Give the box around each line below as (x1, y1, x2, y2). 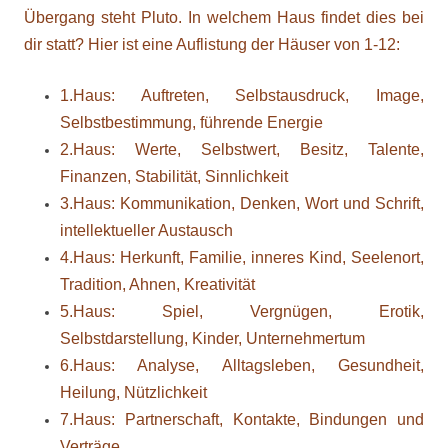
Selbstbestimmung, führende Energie (60, 114, 323, 131)
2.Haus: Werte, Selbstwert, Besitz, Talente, (60, 141, 424, 158)
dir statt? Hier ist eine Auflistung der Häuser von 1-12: (24, 36, 400, 53)
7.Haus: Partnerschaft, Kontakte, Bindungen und (60, 411, 424, 428)
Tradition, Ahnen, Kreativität (60, 276, 255, 293)
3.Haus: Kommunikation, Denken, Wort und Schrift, (60, 195, 424, 212)
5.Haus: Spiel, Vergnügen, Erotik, (60, 303, 424, 320)
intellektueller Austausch (60, 222, 233, 239)
